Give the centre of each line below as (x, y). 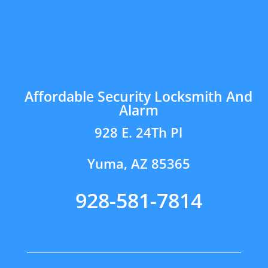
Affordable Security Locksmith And (138, 96)
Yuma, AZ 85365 (138, 163)
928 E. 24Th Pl (138, 132)
